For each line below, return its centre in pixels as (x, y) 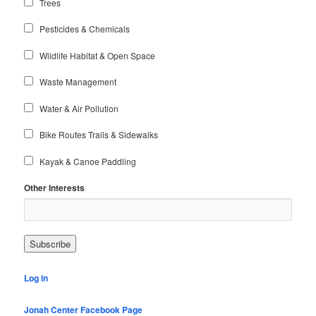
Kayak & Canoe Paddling (88, 161)
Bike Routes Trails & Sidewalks (99, 135)
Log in (36, 278)
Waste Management (78, 82)
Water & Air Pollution (79, 108)
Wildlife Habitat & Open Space (98, 55)
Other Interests (55, 188)
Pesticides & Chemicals (85, 29)
